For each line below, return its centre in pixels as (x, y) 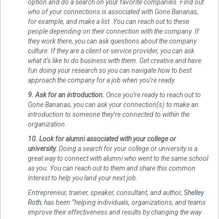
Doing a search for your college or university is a (127, 148)
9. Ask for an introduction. (66, 95)
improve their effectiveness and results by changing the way (115, 212)
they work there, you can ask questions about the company (112, 41)
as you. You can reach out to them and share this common (112, 168)
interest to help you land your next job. (83, 178)
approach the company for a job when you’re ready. (102, 80)
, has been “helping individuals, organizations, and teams (123, 202)
